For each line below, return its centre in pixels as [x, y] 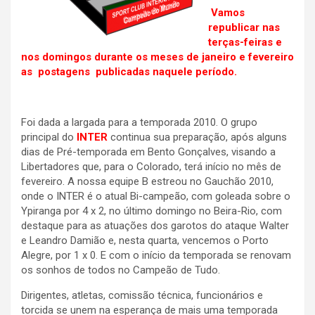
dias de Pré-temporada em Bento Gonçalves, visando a [148, 152]
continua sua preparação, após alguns [197, 137]
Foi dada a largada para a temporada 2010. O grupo [139, 123]
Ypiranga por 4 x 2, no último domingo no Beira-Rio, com [152, 211]
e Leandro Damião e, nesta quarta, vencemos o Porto [145, 241]
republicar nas [244, 28]
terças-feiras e [245, 43]
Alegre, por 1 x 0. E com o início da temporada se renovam [156, 256]
